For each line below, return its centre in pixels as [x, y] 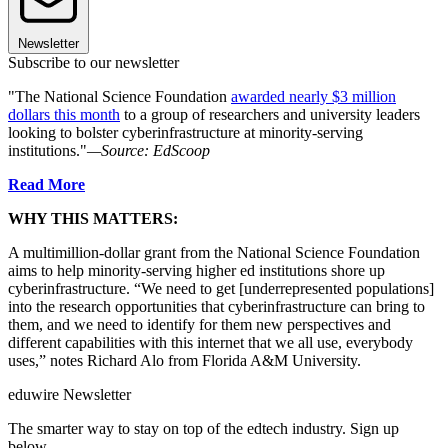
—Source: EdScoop [148, 150]
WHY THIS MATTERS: [93, 218]
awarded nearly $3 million [313, 96]
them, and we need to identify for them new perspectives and [199, 324]
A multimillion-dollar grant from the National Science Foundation [214, 252]
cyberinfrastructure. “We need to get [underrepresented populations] [221, 288]
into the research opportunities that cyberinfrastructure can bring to [216, 306]
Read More [46, 184]
